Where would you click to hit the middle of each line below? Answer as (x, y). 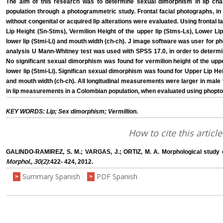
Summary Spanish (52, 177)
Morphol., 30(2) (27, 162)
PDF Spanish (117, 177)
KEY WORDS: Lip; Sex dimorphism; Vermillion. (72, 112)
